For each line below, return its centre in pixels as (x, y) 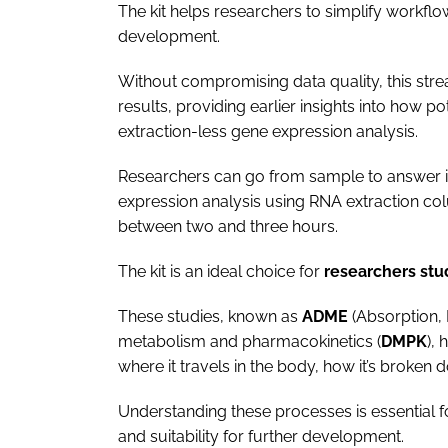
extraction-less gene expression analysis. (268, 131)
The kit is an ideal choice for (221, 271)
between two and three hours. (230, 226)
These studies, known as (210, 316)
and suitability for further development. (261, 436)
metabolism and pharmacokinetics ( (249, 341)
